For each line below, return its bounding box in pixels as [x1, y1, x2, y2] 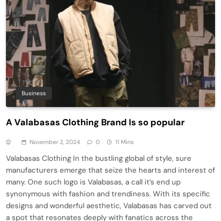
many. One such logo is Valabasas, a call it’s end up [6, 177, 181, 187]
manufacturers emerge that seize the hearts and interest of [6, 165, 215, 176]
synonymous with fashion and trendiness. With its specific [6, 189, 210, 199]
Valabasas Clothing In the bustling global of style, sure [6, 153, 191, 164]
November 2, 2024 [30, 138, 80, 147]
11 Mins [115, 138, 134, 147]
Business [22, 89, 46, 98]
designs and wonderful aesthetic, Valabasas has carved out [6, 201, 212, 211]
